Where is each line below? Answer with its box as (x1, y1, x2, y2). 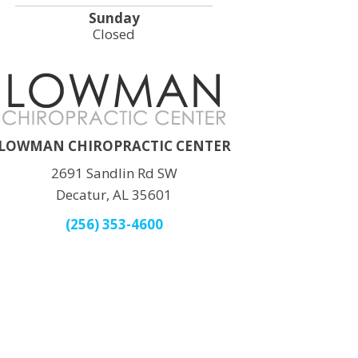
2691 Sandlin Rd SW (50, 164, 177, 182)
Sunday (88, 9, 140, 27)
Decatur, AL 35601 (56, 185, 173, 204)
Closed (93, 25, 136, 43)
